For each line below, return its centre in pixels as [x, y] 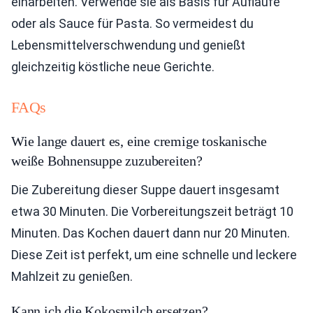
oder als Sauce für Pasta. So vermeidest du [132, 24]
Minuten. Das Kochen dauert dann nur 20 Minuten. [151, 233]
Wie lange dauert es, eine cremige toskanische [139, 141]
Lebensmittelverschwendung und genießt [128, 45]
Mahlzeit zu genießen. [72, 277]
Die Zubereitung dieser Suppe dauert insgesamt [145, 190]
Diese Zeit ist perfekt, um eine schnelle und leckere [154, 255]
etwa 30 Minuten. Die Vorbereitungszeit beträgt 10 [152, 212]
